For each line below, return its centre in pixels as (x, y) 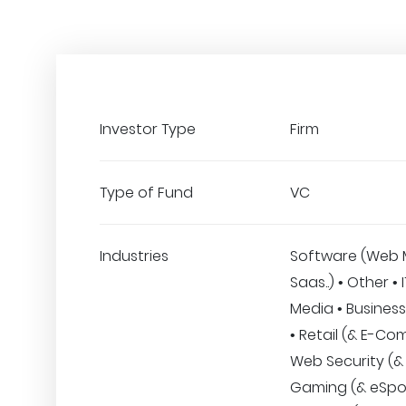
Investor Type (148, 129)
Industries (134, 256)
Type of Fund (146, 193)
